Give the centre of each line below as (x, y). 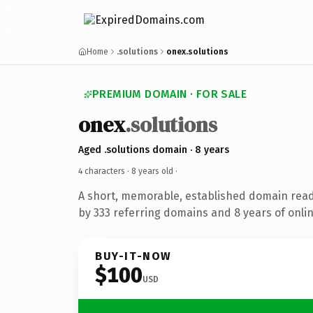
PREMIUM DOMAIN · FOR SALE (169, 94)
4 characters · (105, 171)
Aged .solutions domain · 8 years (154, 150)
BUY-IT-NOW (133, 256)
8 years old (152, 171)
